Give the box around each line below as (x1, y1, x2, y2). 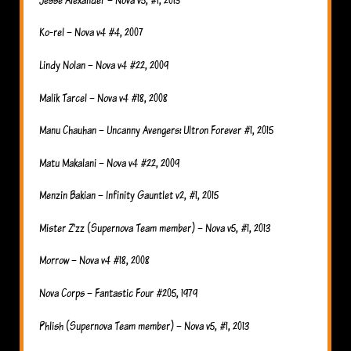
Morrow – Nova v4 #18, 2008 (39, 251, 150, 269)
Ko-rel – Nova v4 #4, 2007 (39, 24, 143, 41)
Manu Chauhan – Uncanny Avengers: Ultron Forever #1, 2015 (39, 121, 273, 139)
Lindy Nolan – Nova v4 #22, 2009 (39, 56, 168, 73)
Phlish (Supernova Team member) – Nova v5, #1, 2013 (39, 317, 249, 334)
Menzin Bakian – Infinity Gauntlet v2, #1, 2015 (39, 186, 219, 204)
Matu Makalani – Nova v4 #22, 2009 (39, 154, 179, 171)
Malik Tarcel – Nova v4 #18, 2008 (39, 89, 168, 106)
